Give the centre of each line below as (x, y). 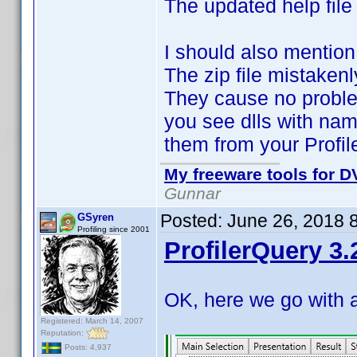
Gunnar (192, 193)
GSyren (96, 217)
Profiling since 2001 (114, 229)
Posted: (194, 221)
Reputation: (63, 332)
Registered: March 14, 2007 (92, 321)
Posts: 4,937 (87, 347)
